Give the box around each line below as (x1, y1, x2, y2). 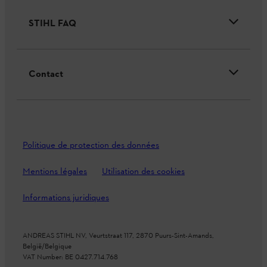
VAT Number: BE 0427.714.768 (23, 253, 118, 263)
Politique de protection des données (23, 139, 159, 153)
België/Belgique (23, 242, 72, 252)
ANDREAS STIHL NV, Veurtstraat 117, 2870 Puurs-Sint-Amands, (23, 231, 214, 241)
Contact (29, 68, 63, 82)
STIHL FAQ (29, 17, 76, 31)
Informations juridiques (23, 192, 109, 205)
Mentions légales (23, 166, 87, 179)
